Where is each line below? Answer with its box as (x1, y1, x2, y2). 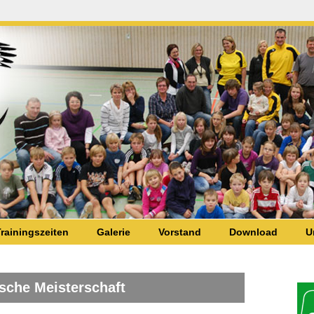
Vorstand (158, 226, 201, 238)
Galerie (97, 226, 130, 238)
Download (229, 226, 278, 238)
